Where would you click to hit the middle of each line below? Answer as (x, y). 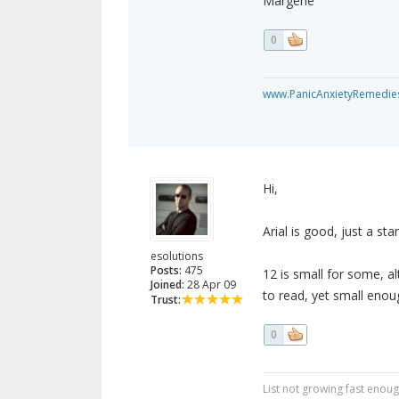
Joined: (167, 285)
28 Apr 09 (210, 285)
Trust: (166, 300)
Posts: (166, 271)
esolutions (177, 256)
